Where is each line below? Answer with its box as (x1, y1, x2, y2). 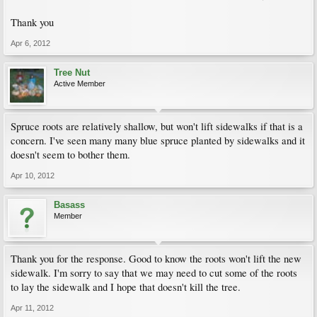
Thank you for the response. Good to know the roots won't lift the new (11, 252, 301, 265)
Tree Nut (54, 67, 90, 78)
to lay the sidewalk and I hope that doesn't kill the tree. (11, 280, 241, 294)
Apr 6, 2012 (11, 39, 50, 47)
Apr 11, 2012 (11, 304, 54, 312)
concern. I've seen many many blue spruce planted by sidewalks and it (11, 134, 305, 147)
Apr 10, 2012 (11, 171, 54, 180)
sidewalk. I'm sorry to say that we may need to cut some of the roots (11, 266, 297, 279)
